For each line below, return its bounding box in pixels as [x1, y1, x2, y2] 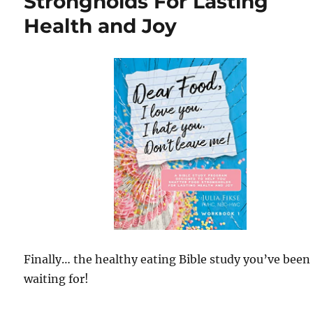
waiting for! [24, 272, 89, 286]
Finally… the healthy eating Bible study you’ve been [24, 252, 311, 267]
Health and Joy [24, 14, 177, 38]
